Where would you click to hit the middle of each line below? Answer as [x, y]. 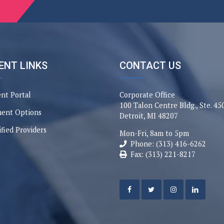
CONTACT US [150, 65]
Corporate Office [147, 95]
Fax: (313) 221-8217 [163, 154]
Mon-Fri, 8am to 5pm [154, 133]
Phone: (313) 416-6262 [168, 144]
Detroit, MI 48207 [149, 116]
